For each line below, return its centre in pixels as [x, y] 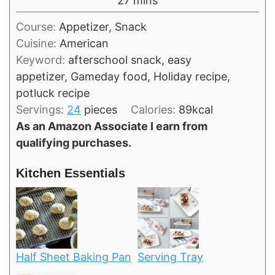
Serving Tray [170, 257]
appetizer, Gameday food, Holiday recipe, [123, 77]
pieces [101, 110]
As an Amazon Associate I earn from [20, 126]
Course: [37, 27]
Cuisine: [38, 44]
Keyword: [42, 60]
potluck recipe [53, 93]
